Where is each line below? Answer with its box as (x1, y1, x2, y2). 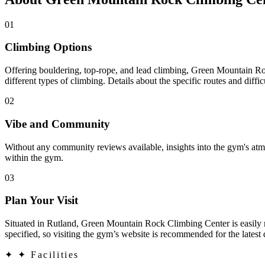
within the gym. (5, 152, 63, 163)
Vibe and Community (5, 117, 110, 130)
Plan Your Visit (5, 194, 78, 207)
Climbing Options (5, 41, 92, 54)
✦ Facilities (18, 249, 79, 260)
